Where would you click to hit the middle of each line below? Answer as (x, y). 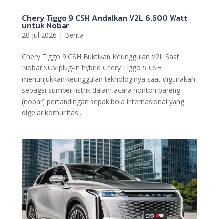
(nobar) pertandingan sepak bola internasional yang (103, 101)
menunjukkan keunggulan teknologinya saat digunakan (108, 79)
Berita (74, 35)
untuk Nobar (45, 25)
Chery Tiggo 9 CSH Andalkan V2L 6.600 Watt (104, 17)
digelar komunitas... (52, 112)
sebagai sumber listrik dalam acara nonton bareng (101, 90)
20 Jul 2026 (39, 35)
